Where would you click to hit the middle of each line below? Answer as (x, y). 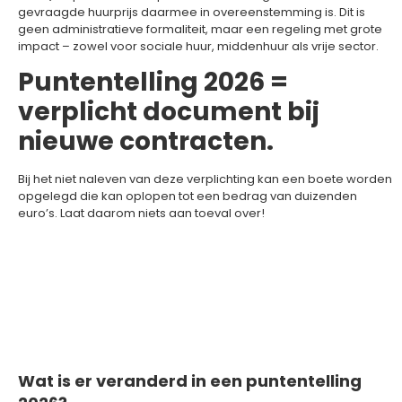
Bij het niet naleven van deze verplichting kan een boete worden (205, 179)
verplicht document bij (169, 112)
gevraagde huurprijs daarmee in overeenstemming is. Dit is (192, 12)
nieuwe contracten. (146, 142)
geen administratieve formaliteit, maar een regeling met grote (200, 29)
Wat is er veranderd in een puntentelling (190, 380)
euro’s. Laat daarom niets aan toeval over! (141, 214)
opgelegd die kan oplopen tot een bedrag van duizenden (188, 197)
